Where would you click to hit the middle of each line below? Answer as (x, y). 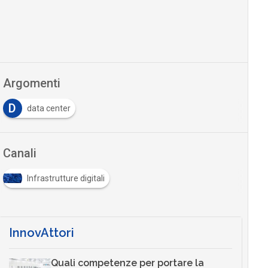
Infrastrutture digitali (66, 179)
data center (48, 109)
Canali (19, 153)
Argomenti (31, 83)
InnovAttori (41, 233)
